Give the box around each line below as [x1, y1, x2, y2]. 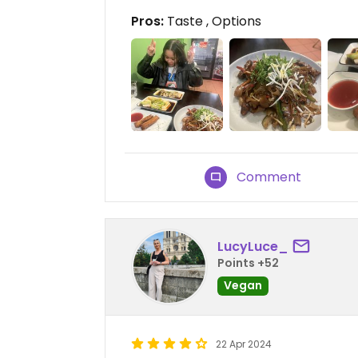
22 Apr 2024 [216, 336, 272, 351]
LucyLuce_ [217, 237, 288, 257]
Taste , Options [164, 12, 261, 31]
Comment [237, 167, 302, 186]
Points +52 [217, 255, 279, 272]
